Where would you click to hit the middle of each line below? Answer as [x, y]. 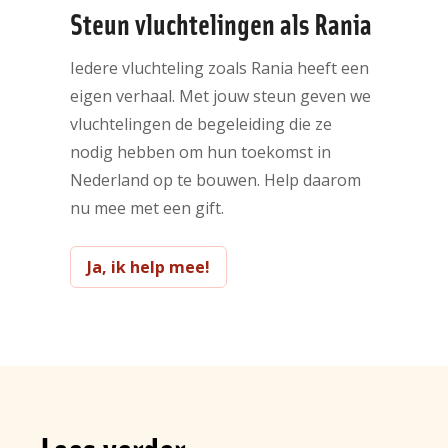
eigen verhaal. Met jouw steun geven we [220, 95]
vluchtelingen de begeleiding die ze [201, 123]
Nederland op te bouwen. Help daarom [215, 179]
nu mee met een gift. [147, 207]
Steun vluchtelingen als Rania [221, 22]
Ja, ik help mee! [148, 266]
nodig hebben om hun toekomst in [200, 151]
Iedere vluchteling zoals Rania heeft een [219, 67]
